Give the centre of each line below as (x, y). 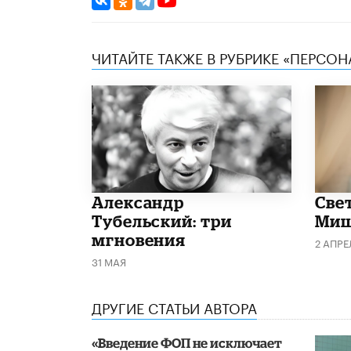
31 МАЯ (109, 261)
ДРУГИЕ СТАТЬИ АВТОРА (174, 306)
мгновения (139, 239)
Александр (138, 202)
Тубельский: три (162, 221)
